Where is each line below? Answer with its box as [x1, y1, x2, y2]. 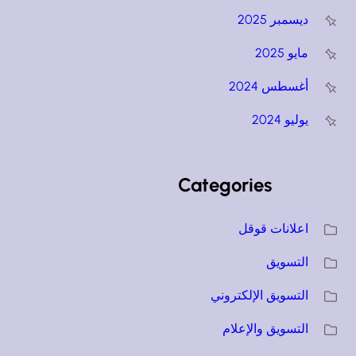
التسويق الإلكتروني [211, 287, 309, 303]
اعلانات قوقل [238, 220, 309, 236]
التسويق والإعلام [222, 320, 309, 336]
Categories [178, 172, 273, 196]
